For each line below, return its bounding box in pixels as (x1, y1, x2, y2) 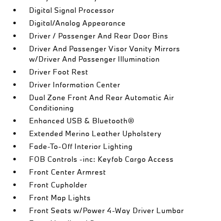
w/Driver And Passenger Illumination (29, 54, 160, 64)
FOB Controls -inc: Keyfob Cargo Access (29, 154, 174, 164)
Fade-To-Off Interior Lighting (29, 142, 133, 151)
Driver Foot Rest (29, 67, 89, 76)
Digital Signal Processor (29, 5, 115, 15)
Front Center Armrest (29, 167, 107, 177)
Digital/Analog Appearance (29, 18, 126, 28)
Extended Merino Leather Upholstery (29, 129, 162, 138)
